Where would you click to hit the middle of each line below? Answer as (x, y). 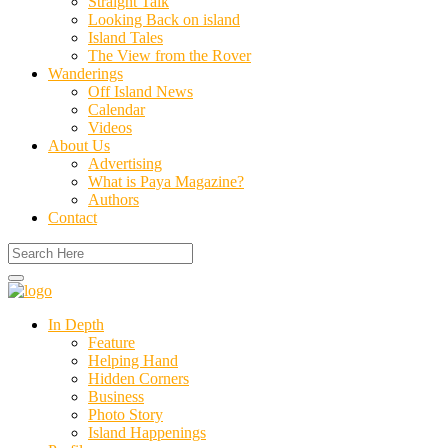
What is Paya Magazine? (166, 182)
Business (116, 397)
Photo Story (125, 415)
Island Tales (125, 38)
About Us (79, 146)
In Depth (76, 325)
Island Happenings (147, 433)
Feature (111, 343)
